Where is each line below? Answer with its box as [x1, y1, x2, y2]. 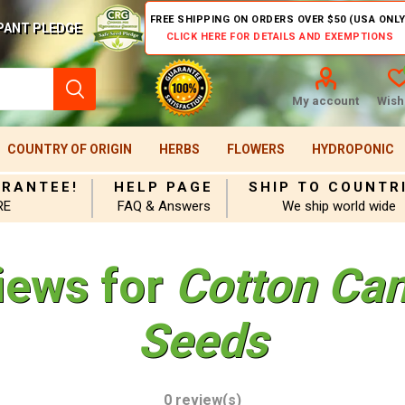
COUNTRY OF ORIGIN [6, 142, 132, 156]
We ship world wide [282, 198, 397, 214]
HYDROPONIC [311, 142, 394, 156]
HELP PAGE [114, 179, 214, 195]
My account [291, 94, 359, 108]
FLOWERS [226, 142, 285, 156]
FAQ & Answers [117, 198, 211, 214]
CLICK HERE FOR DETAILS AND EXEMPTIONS [165, 31, 394, 42]
